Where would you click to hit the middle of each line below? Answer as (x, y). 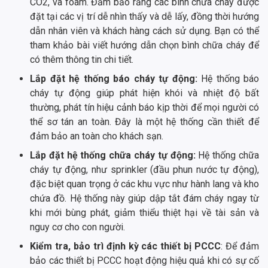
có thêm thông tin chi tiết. (82, 59)
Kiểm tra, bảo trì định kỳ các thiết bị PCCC (126, 246)
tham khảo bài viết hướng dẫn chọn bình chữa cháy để (144, 45)
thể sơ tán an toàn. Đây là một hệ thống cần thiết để (144, 121)
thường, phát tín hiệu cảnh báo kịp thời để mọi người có (144, 107)
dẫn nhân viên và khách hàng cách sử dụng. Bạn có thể (144, 31)
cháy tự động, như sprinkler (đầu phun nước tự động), (144, 169)
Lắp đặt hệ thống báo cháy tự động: (115, 78)
